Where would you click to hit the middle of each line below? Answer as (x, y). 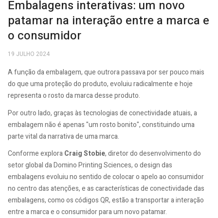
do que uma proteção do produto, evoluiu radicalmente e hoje (100, 84)
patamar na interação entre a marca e (109, 21)
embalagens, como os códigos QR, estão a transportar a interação (106, 200)
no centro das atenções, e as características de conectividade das (106, 189)
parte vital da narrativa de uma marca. (64, 136)
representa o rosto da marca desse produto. (74, 96)
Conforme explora (36, 154)
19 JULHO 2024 (29, 54)
